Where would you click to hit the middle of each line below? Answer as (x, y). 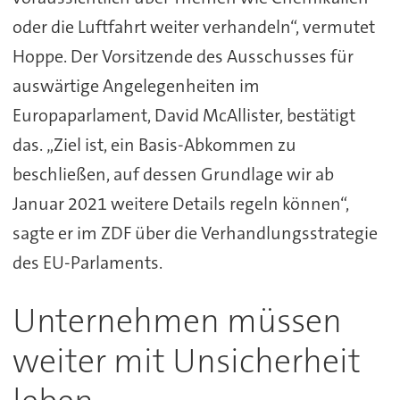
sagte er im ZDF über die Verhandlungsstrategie (195, 233)
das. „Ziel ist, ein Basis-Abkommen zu (154, 145)
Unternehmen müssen (177, 321)
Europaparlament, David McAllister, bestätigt (183, 116)
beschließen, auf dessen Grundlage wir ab (173, 175)
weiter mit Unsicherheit (186, 362)
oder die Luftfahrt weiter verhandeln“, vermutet (193, 27)
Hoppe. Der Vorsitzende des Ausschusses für (183, 57)
